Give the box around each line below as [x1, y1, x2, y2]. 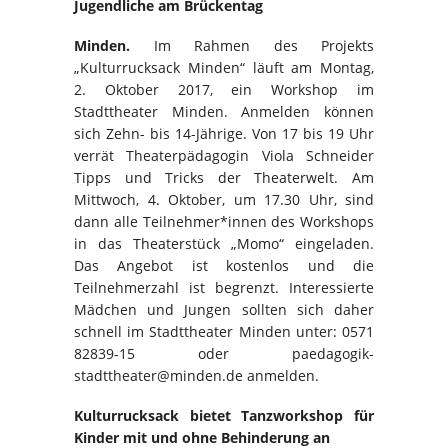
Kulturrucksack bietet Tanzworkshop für [74, 405, 374, 425]
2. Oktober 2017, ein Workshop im [74, 79, 374, 99]
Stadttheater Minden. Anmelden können [74, 101, 374, 121]
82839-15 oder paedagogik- [74, 343, 374, 363]
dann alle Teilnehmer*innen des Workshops [74, 211, 374, 231]
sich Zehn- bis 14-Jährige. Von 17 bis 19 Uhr [74, 123, 374, 143]
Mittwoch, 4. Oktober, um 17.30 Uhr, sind [74, 189, 374, 209]
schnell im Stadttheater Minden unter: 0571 [74, 321, 374, 341]
